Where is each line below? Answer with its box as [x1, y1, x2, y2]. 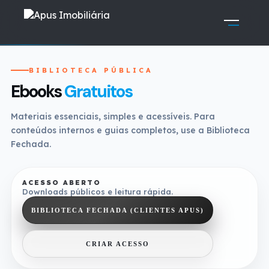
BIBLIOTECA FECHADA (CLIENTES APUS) [31, 207, 204, 214]
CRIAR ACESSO [86, 240, 150, 247]
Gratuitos [64, 80, 132, 103]
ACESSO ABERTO [22, 178, 101, 187]
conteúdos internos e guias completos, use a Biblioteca [11, 125, 250, 136]
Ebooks [11, 80, 64, 103]
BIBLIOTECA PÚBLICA [29, 66, 153, 74]
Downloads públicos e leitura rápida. [22, 187, 173, 196]
